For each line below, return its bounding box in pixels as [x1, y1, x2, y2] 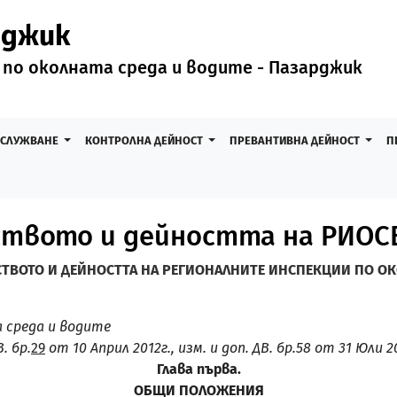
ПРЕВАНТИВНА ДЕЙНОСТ [229, 134, 362, 147]
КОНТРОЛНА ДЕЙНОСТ [84, 134, 206, 147]
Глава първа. [156, 361, 241, 378]
